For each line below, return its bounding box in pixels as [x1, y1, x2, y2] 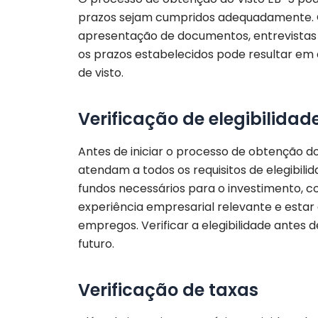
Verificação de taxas [78, 278, 258, 302]
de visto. [78, 65, 124, 82]
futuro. [78, 235, 114, 252]
